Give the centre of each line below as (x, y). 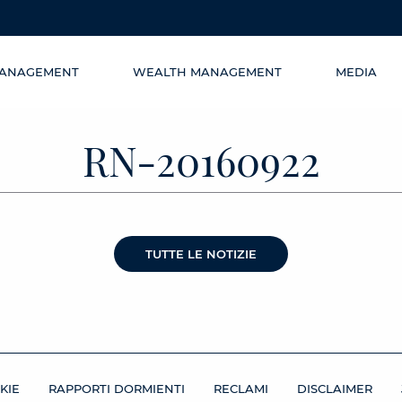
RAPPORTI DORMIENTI (117, 389)
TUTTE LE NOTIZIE (201, 254)
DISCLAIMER (335, 389)
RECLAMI (241, 389)
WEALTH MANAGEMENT (207, 72)
